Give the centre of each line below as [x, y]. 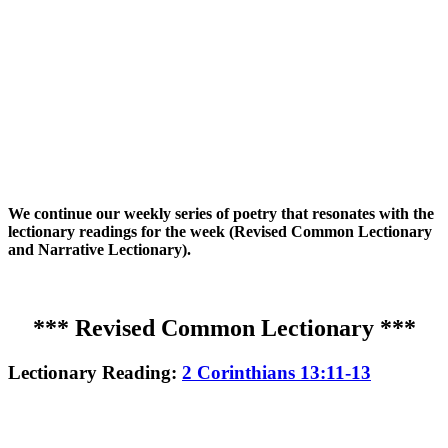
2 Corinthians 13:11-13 [276, 372]
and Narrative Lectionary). [99, 249]
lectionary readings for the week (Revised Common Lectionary [220, 231]
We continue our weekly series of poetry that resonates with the [221, 213]
